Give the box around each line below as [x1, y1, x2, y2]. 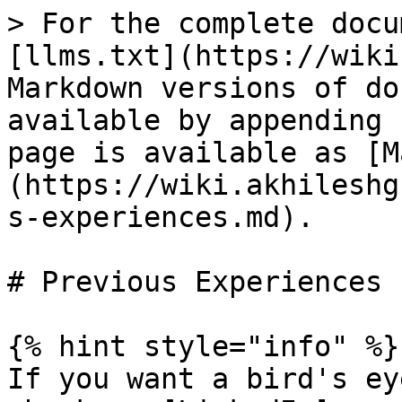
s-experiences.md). [7, 201, 314, 233]
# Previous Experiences [7, 266, 382, 298]
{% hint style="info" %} [7, 330, 399, 363]
